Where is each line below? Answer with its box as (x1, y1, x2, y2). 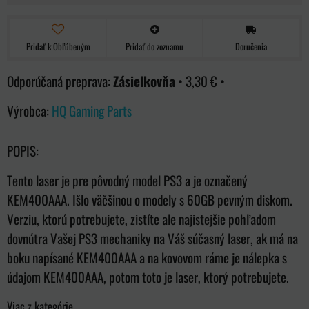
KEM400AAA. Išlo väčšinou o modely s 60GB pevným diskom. (7, 189, 292, 210)
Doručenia (235, 39, 267, 53)
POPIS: (7, 140, 39, 161)
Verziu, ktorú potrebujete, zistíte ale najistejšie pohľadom (7, 208, 276, 229)
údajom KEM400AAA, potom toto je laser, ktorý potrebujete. (7, 266, 289, 287)
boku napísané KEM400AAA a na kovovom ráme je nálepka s (7, 247, 287, 268)
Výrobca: (7, 100, 52, 121)
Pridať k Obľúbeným (26, 39, 90, 53)
